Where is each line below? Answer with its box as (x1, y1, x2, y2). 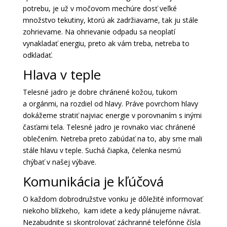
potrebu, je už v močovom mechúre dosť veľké (22, 4, 177, 14)
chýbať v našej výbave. (22, 157, 96, 167)
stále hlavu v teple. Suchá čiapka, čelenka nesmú (22, 145, 181, 156)
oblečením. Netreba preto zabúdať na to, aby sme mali (22, 134, 202, 144)
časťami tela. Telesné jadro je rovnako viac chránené (22, 122, 196, 132)
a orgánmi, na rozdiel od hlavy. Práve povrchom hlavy (22, 99, 198, 109)
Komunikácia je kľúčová (22, 172, 164, 191)
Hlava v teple (22, 65, 101, 84)
